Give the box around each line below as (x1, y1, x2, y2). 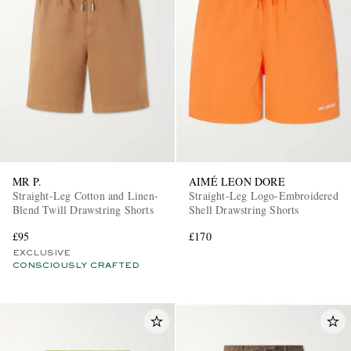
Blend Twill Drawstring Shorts (13, 202, 154, 218)
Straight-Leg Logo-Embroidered (189, 188, 338, 204)
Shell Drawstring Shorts (189, 202, 299, 218)
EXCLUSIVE (13, 249, 71, 258)
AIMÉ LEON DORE (189, 174, 285, 190)
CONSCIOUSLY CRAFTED (13, 262, 139, 270)
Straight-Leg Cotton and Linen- (13, 188, 158, 204)
